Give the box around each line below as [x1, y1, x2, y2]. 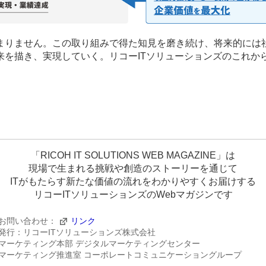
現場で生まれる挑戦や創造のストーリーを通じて [28, 163, 237, 174]
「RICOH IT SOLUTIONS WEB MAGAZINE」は [31, 150, 235, 161]
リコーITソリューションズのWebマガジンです [33, 189, 233, 200]
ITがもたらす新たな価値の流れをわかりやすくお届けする [10, 176, 256, 187]
